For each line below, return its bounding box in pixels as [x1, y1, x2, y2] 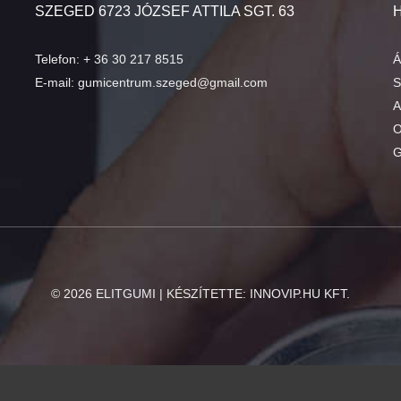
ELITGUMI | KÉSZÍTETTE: [92, 286, 250, 301]
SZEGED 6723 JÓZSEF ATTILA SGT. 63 [35, 4, 294, 19]
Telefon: [35, 52, 83, 66]
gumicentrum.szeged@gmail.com [78, 75, 268, 90]
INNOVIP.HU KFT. [250, 286, 350, 301]
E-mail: [35, 75, 78, 90]
